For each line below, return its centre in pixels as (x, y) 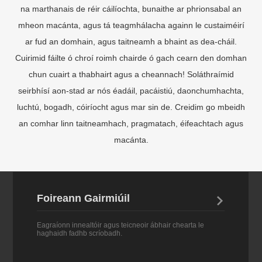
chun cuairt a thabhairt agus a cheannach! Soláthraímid (131, 61)
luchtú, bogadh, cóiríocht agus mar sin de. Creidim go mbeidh (131, 93)
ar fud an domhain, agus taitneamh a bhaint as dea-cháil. (131, 28)
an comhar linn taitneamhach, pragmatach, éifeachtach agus (131, 110)
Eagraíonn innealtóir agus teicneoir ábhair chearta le (120, 211)
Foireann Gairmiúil (83, 185)
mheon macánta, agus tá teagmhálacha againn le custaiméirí (131, 11)
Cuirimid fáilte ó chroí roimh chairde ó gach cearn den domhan (131, 44)
